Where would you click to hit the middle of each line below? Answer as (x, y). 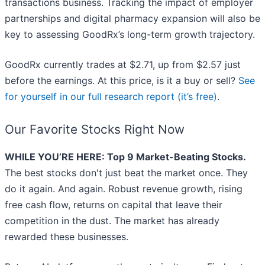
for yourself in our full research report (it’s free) (111, 97)
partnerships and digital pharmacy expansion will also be (132, 19)
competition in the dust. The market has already (112, 221)
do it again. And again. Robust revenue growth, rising (124, 189)
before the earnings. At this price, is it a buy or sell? (122, 81)
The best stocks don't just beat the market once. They (126, 173)
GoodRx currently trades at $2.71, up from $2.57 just (123, 65)
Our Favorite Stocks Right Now (95, 130)
